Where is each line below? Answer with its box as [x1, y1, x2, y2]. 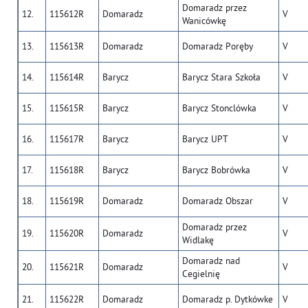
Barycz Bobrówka [182, 164, 250, 176]
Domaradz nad [182, 255, 240, 267]
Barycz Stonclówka [182, 102, 256, 114]
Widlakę [182, 234, 214, 246]
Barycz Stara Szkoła [182, 71, 261, 83]
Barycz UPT [182, 133, 228, 145]
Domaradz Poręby [182, 41, 253, 52]
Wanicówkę [182, 15, 226, 27]
